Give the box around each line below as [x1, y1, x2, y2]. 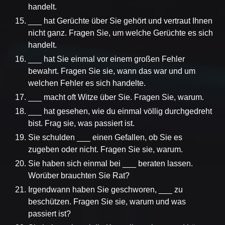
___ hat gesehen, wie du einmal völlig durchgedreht [28, 106, 212, 116]
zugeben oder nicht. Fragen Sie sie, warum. [28, 145, 183, 154]
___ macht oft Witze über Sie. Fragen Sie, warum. [28, 92, 204, 101]
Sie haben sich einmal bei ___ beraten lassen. [28, 159, 193, 168]
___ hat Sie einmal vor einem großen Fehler [28, 54, 185, 63]
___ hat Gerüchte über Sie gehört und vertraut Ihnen [28, 16, 212, 25]
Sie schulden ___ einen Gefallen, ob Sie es [28, 133, 182, 142]
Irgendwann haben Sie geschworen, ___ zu [28, 185, 183, 194]
